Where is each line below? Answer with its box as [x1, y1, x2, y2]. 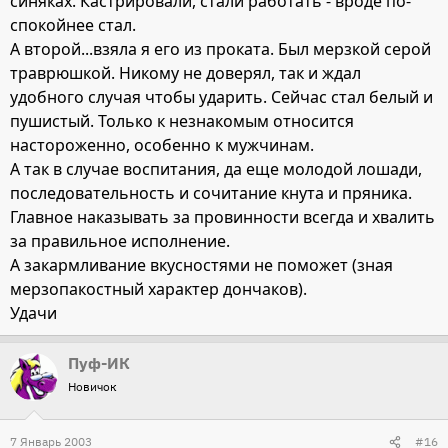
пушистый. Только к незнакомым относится [10, 110, 354, 133]
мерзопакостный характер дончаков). [10, 278, 307, 301]
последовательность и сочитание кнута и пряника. [10, 182, 412, 205]
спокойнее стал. [10, 14, 136, 37]
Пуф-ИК [68, 353, 130, 374]
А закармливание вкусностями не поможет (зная [10, 254, 393, 277]
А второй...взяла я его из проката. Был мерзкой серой [10, 38, 431, 61]
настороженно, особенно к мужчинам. [10, 134, 314, 157]
